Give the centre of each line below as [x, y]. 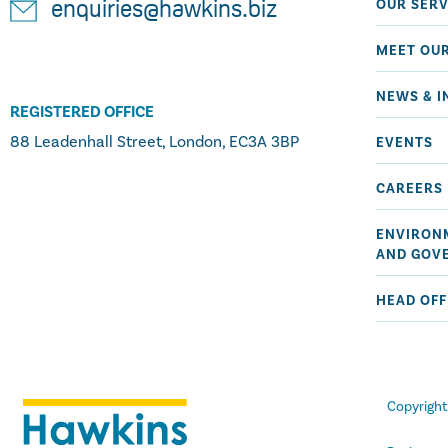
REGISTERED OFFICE [82, 112]
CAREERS [409, 189]
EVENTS [404, 143]
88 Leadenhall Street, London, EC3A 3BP [154, 142]
